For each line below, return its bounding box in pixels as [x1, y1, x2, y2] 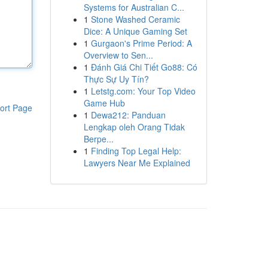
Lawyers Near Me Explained [83, 157, 190, 169]
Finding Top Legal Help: [90, 145, 181, 157]
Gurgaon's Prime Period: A [90, 37, 192, 49]
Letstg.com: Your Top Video [90, 85, 196, 97]
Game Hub [83, 97, 125, 109]
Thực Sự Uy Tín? [83, 73, 149, 85]
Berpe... [83, 133, 114, 145]
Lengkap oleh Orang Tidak [83, 121, 185, 133]
